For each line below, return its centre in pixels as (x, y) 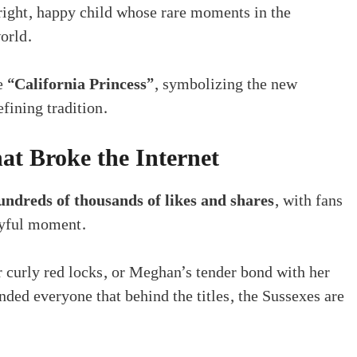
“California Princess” (80, 84)
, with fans (308, 200)
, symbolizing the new (226, 84)
